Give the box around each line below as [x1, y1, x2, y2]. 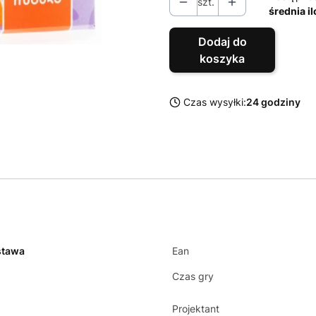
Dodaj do [197, 35, 247, 49]
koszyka [200, 51, 245, 66]
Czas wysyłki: [183, 96, 246, 108]
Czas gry [172, 270, 214, 282]
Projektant [172, 303, 219, 315]
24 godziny [246, 96, 300, 108]
